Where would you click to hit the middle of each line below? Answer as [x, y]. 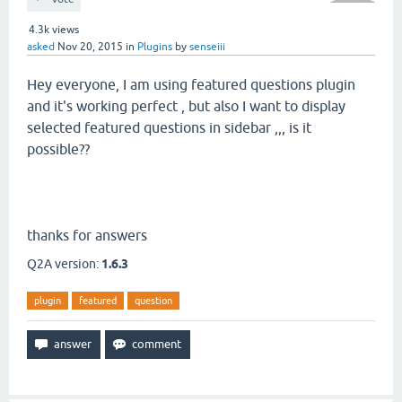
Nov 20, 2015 [90, 47]
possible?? [58, 149]
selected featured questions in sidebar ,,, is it [169, 127]
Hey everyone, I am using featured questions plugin [191, 84]
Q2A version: [64, 264]
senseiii [207, 47]
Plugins [155, 47]
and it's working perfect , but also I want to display [186, 106]
